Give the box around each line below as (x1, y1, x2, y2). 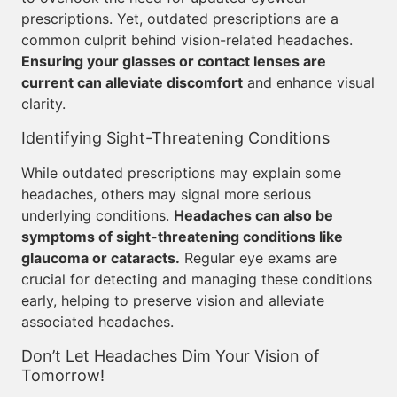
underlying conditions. (21, 206, 174, 224)
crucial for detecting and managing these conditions (21, 270, 372, 288)
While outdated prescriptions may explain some (21, 164, 341, 182)
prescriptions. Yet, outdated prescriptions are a (21, 10, 339, 27)
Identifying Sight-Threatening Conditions (21, 128, 330, 147)
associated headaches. (21, 313, 174, 331)
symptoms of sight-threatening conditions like (21, 228, 343, 245)
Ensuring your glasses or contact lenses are (21, 52, 326, 70)
